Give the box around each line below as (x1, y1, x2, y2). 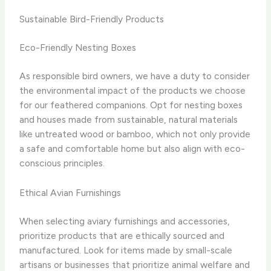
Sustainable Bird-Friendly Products (19, 13, 165, 25)
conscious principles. (19, 157, 105, 169)
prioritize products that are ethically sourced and (19, 230, 225, 242)
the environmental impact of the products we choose (19, 85, 246, 97)
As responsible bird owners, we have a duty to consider (19, 70, 250, 82)
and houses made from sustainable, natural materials (19, 114, 238, 126)
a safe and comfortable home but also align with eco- (19, 143, 246, 155)
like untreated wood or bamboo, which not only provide (19, 128, 251, 140)
